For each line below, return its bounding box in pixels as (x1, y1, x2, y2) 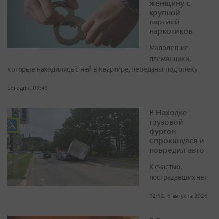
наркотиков (149, 25, 193, 36)
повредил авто (149, 144, 204, 155)
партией (149, 16, 180, 27)
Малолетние (149, 44, 189, 52)
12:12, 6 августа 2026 (149, 193, 208, 199)
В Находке (149, 107, 187, 118)
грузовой (149, 116, 183, 127)
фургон (149, 126, 176, 136)
